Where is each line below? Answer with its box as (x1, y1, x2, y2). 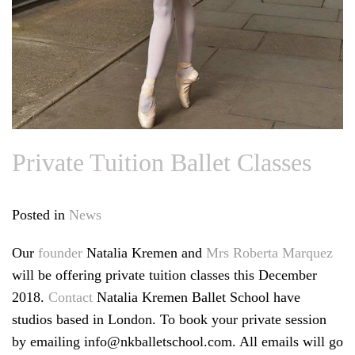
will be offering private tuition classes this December (12, 267, 317, 284)
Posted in (12, 207, 69, 223)
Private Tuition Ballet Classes (12, 148, 311, 177)
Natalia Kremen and (82, 245, 206, 261)
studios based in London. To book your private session (12, 311, 326, 328)
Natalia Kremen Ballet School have (93, 289, 300, 306)
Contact (48, 289, 93, 306)
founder (38, 245, 82, 261)
